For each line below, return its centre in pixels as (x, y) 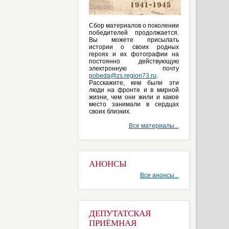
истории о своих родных (134, 47)
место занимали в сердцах (134, 104)
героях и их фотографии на (134, 54)
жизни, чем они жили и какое (134, 97)
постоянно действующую (134, 61)
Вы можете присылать (134, 40)
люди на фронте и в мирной (134, 90)
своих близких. (110, 111)
